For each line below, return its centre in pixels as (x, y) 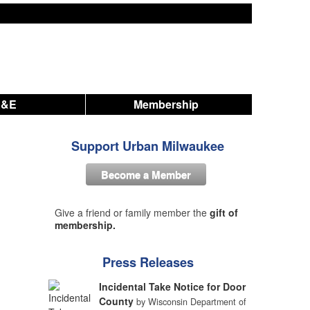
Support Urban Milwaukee (148, 146)
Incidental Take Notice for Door (173, 286)
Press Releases (148, 262)
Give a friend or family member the (132, 212)
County (117, 301)
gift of (224, 212)
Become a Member (146, 174)
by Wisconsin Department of (192, 302)
